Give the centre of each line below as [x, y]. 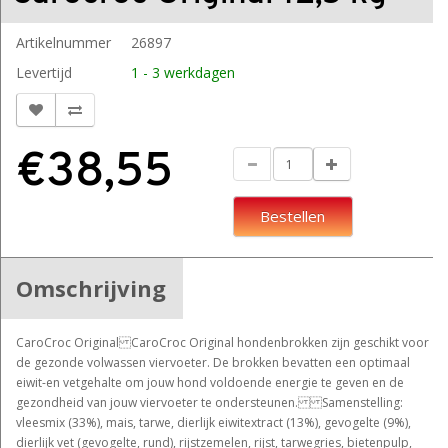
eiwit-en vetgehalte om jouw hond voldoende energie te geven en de [210, 382]
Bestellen [292, 216]
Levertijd [44, 72]
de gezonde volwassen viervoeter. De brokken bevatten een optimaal [213, 362]
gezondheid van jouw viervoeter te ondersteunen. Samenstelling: [209, 402]
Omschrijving [91, 288]
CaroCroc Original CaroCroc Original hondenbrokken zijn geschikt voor [222, 342]
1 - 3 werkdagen [183, 72]
